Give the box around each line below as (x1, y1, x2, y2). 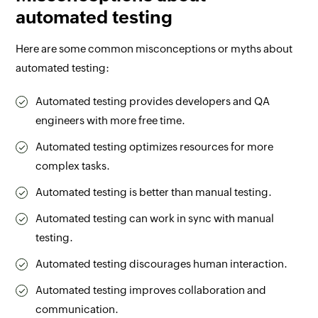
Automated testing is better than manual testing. (35, 185, 273, 198)
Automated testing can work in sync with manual (35, 212, 275, 224)
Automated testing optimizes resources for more (35, 140, 274, 153)
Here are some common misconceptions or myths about (16, 42, 293, 55)
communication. (35, 302, 119, 315)
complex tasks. (35, 159, 111, 172)
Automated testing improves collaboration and (35, 283, 267, 296)
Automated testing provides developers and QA (35, 94, 270, 107)
